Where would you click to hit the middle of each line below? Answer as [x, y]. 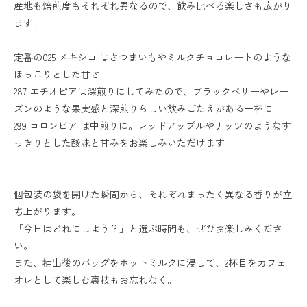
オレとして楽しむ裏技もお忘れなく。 [95, 280]
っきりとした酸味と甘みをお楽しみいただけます [119, 143]
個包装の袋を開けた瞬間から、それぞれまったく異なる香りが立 [153, 194]
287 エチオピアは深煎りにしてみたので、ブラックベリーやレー [151, 91]
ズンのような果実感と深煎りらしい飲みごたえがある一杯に [143, 108]
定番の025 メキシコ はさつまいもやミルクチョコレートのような [152, 57]
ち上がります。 [47, 211]
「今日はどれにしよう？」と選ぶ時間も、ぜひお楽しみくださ [148, 228]
